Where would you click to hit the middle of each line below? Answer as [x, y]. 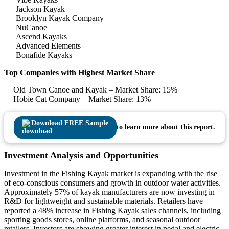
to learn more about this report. [166, 127]
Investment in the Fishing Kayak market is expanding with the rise [111, 174]
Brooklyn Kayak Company [60, 18]
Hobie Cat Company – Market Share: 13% [82, 99]
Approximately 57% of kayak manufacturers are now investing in [109, 192]
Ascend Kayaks [41, 37]
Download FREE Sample [70, 123]
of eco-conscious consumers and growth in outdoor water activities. [112, 183]
